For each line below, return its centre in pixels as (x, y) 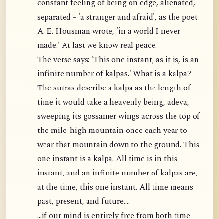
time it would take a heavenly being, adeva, (113, 103)
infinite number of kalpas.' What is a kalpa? (114, 74)
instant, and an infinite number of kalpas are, (117, 174)
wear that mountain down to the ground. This (118, 145)
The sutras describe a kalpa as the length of (114, 88)
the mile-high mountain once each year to (112, 131)
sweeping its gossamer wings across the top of (118, 117)
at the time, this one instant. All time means (115, 188)
